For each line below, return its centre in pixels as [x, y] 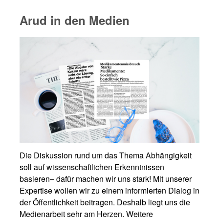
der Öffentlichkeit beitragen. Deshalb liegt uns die [105, 202]
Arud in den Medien [75, 20]
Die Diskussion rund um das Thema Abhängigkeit [106, 155]
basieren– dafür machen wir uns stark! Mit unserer [106, 179]
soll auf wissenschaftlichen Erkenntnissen [92, 167]
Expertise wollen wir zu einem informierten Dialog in [109, 190]
